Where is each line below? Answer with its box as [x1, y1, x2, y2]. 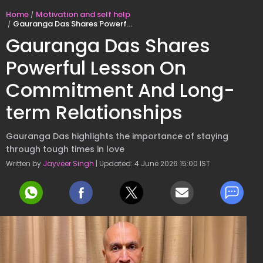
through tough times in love [6, 143, 124, 155]
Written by [6, 159, 43, 168]
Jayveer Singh [43, 159, 94, 168]
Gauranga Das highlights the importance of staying [6, 130, 228, 142]
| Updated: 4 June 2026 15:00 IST [94, 159, 210, 168]
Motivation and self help [36, 9, 130, 20]
